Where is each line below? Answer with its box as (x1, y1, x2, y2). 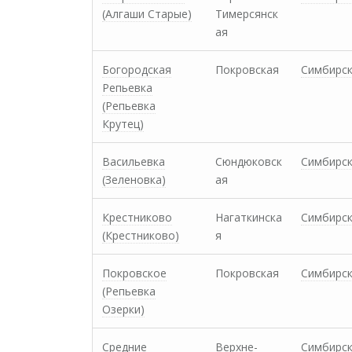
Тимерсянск (215, 6, 278, 21)
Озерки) (102, 302, 145, 317)
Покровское (102, 266, 167, 280)
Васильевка (102, 154, 165, 169)
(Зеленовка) (102, 172, 166, 187)
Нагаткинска (215, 210, 282, 225)
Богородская (102, 62, 171, 77)
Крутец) (102, 116, 144, 131)
